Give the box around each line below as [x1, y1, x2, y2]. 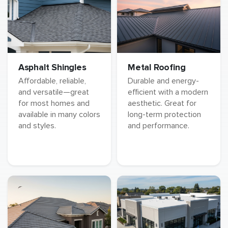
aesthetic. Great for [128, 98, 197, 108]
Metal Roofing [128, 62, 186, 73]
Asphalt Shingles [18, 62, 87, 73]
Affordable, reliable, [18, 75, 86, 86]
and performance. [128, 120, 190, 131]
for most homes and [18, 98, 90, 108]
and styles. [18, 120, 56, 131]
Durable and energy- [128, 75, 199, 86]
